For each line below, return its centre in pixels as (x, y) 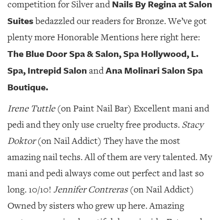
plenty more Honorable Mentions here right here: (104, 37)
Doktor (21, 141)
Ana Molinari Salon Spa (154, 70)
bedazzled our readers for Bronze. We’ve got (120, 21)
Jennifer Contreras (91, 190)
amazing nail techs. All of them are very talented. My (110, 157)
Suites (20, 21)
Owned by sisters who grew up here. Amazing (96, 206)
